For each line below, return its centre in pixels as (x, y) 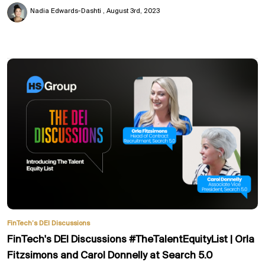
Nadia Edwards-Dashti (66, 12)
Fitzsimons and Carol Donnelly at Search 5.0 (110, 256)
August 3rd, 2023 (133, 12)
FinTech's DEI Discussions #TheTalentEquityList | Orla (131, 240)
